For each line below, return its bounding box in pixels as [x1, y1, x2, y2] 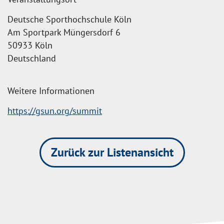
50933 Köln [7, 39, 52, 51]
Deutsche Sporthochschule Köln [7, 13, 131, 25]
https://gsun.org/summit [7, 105, 102, 116]
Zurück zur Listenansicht [50, 144, 173, 160]
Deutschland [7, 52, 56, 64]
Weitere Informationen [7, 85, 94, 96]
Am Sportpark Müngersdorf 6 [7, 26, 120, 38]
